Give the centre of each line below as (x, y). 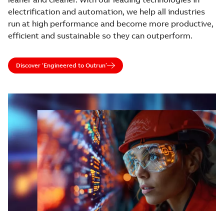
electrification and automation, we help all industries (106, 12)
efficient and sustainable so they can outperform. (100, 36)
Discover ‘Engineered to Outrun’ (61, 65)
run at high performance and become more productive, (111, 24)
